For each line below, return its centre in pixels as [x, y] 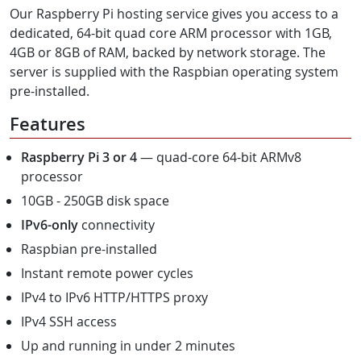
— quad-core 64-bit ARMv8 [219, 157]
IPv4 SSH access [69, 321]
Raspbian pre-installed [89, 249]
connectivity [116, 224]
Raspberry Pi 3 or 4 [79, 157]
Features [48, 124]
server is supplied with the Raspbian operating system [174, 71]
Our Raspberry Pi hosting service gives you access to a [174, 13]
